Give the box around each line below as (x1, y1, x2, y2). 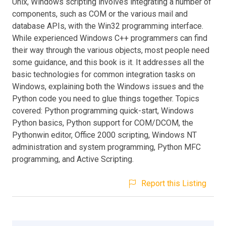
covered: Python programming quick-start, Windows (12, 105, 194, 116)
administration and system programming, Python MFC (12, 142, 201, 152)
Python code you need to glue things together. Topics (12, 93, 199, 103)
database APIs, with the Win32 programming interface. (12, 21, 203, 31)
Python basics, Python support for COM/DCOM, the (12, 118, 193, 128)
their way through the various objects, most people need (12, 45, 209, 55)
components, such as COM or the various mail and (12, 9, 188, 19)
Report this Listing (141, 178, 206, 188)
